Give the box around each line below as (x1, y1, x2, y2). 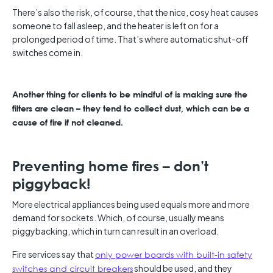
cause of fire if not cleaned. (12, 117, 123, 128)
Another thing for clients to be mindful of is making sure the (12, 89, 247, 100)
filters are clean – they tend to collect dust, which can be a (12, 103, 249, 114)
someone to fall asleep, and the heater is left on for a (12, 20, 219, 32)
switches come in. (12, 47, 83, 58)
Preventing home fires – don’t (12, 158, 208, 175)
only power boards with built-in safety (95, 249, 252, 261)
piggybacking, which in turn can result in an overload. (12, 225, 219, 237)
